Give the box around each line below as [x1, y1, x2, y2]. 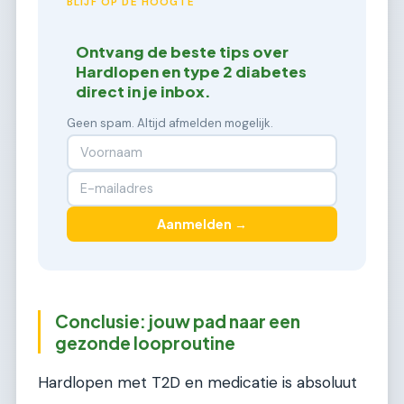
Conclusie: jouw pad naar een [55, 309, 300, 332]
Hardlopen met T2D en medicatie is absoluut [38, 372, 357, 393]
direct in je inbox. [76, 81, 212, 101]
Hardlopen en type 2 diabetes [76, 61, 308, 81]
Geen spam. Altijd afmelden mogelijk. [67, 115, 273, 131]
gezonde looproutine [55, 331, 235, 353]
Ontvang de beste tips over [76, 41, 289, 61]
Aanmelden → [157, 216, 247, 233]
